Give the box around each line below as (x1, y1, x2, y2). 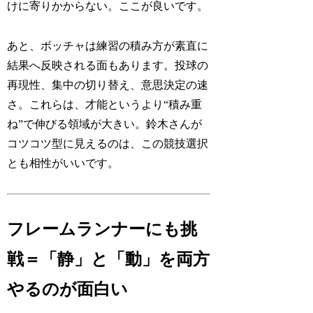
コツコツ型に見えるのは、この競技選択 (7, 137, 209, 150)
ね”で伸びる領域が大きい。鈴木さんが (7, 117, 203, 130)
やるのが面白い (7, 280, 129, 299)
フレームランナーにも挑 (7, 220, 198, 239)
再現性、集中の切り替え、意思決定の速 (7, 78, 209, 91)
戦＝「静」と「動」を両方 (7, 250, 210, 269)
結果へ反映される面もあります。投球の (7, 59, 209, 71)
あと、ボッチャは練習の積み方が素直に (7, 39, 209, 52)
